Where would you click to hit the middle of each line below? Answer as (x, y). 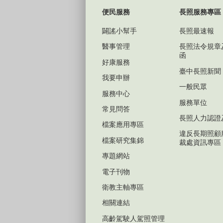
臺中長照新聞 (200, 71)
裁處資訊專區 (200, 143)
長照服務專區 (200, 12)
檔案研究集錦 (123, 140)
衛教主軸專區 (123, 187)
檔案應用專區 (123, 125)
